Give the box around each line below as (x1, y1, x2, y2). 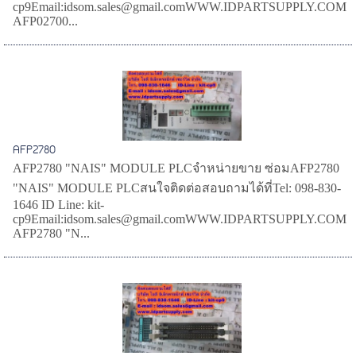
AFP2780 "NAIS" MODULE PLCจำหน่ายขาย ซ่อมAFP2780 (13, 161, 340, 176)
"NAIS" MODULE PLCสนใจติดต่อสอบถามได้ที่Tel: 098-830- (13, 181, 342, 195)
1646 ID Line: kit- (13, 198, 105, 212)
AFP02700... (13, 14, 79, 29)
